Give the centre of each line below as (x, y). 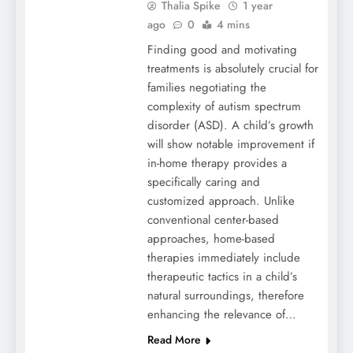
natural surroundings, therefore (225, 296)
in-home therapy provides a (217, 163)
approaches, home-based (211, 239)
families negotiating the (206, 88)
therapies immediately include (223, 258)
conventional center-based (213, 220)
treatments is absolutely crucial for (232, 69)
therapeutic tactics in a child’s (222, 277)
